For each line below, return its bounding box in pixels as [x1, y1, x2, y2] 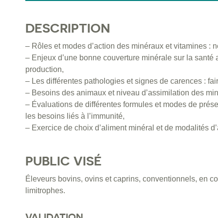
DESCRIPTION [25, 20, 110, 36]
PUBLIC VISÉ [25, 153, 102, 169]
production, [25, 65, 64, 74]
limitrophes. [25, 186, 65, 195]
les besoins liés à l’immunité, [25, 112, 125, 121]
